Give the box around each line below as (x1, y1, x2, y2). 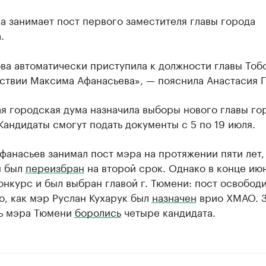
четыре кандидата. (121, 203, 216, 219)
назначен (151, 188, 197, 204)
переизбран (25, 159, 84, 175)
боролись (74, 203, 121, 219)
